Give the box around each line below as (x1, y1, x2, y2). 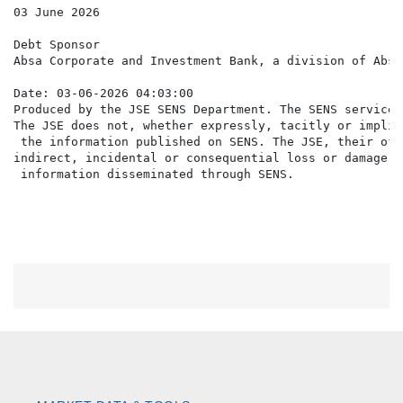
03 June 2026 (13, 5, 100, 20)
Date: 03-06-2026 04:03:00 (13, 86, 193, 101)
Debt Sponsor (13, 38, 100, 52)
